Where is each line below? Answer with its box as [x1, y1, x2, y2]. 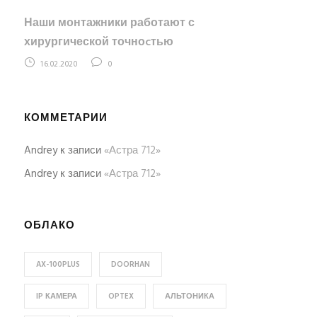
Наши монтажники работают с [23, 14, 195, 33]
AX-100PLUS [35, 258, 80, 271]
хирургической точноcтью [23, 33, 173, 52]
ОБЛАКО [23, 217, 75, 234]
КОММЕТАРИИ [23, 110, 108, 127]
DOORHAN [110, 258, 150, 271]
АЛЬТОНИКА [164, 290, 214, 303]
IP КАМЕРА [35, 290, 77, 303]
